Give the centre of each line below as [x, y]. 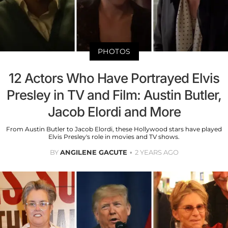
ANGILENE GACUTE [93, 152]
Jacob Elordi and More [114, 111]
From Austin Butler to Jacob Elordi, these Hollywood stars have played [114, 129]
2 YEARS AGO [156, 152]
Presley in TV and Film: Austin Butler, [114, 95]
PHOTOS [114, 51]
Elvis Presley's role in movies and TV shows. [114, 136]
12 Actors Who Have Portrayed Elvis [114, 78]
